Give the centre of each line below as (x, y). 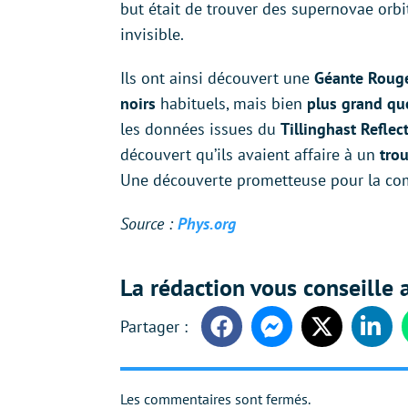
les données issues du (200, 129)
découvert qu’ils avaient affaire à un (250, 155)
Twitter (342, 336)
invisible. (152, 35)
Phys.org (207, 224)
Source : (149, 224)
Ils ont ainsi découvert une (217, 78)
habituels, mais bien (229, 104)
